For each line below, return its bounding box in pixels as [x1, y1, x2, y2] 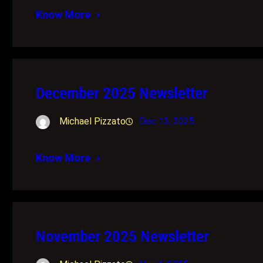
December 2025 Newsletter [36, 83, 208, 103]
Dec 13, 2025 [139, 115, 195, 127]
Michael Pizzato [59, 115, 126, 127]
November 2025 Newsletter [36, 227, 210, 246]
